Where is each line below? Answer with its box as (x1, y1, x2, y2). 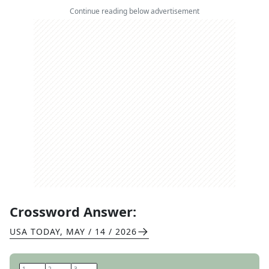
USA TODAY (10, 226, 60, 237)
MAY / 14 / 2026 (66, 226, 137, 237)
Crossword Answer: (10, 202, 136, 220)
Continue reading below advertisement (70, 6, 199, 16)
